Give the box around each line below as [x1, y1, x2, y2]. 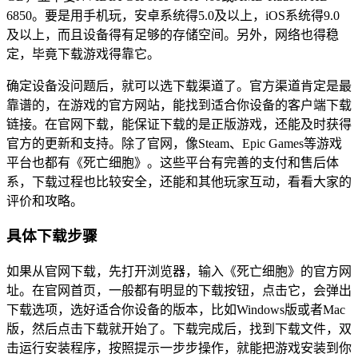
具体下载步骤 [6, 228, 97, 245]
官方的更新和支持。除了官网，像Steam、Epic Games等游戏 [6, 136, 342, 150]
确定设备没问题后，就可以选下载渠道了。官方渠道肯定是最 [6, 78, 352, 93]
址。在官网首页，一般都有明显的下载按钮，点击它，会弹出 [6, 284, 352, 298]
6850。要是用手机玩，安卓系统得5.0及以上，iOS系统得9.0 [6, 8, 340, 22]
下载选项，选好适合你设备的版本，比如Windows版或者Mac [6, 303, 345, 317]
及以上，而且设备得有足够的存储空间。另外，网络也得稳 [6, 27, 339, 42]
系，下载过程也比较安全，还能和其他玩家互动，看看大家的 [6, 174, 352, 189]
